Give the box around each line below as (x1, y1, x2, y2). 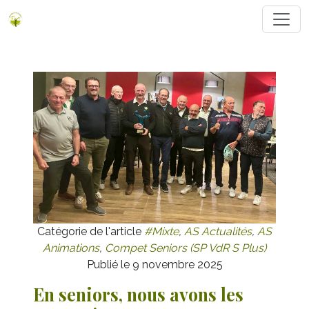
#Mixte (144, 225, 179, 239)
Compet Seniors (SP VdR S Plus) (105, 241, 266, 255)
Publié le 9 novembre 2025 (86, 258, 223, 272)
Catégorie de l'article (37, 225, 144, 239)
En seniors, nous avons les (33, 283, 243, 306)
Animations (43, 241, 99, 255)
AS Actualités (184, 225, 252, 239)
